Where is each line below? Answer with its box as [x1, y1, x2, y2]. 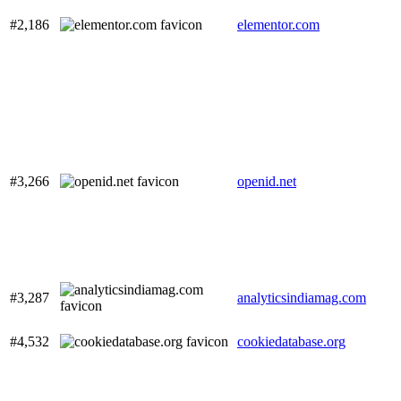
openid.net [237, 174, 296, 190]
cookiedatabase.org [237, 334, 346, 350]
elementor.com [237, 17, 320, 33]
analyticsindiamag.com [237, 290, 366, 306]
